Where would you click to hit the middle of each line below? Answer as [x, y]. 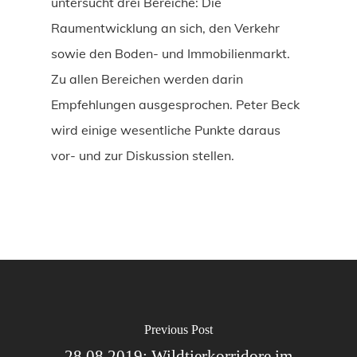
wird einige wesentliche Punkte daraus [166, 129]
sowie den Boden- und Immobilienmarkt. [171, 53]
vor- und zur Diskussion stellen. [143, 155]
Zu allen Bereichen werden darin [147, 78]
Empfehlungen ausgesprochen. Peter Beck [175, 104]
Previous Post [178, 330]
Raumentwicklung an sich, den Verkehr [165, 27]
